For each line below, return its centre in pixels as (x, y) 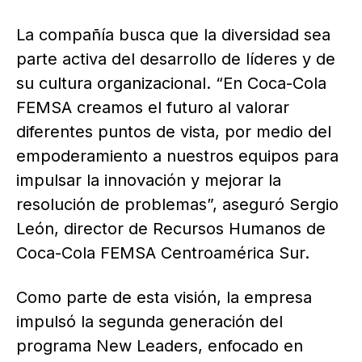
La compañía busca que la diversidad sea (173, 35)
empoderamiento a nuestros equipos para (177, 156)
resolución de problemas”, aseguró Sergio (177, 205)
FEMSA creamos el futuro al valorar (153, 108)
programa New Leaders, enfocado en (160, 346)
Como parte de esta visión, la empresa (164, 298)
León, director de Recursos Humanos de (171, 229)
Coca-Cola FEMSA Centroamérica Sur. (163, 253)
